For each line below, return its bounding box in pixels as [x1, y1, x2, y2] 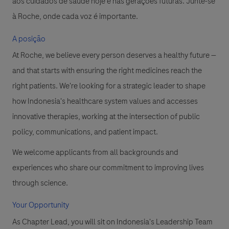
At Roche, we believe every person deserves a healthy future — [12, 50, 216, 61]
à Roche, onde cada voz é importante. [12, 11, 138, 22]
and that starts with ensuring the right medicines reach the [12, 65, 202, 77]
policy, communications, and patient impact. [12, 126, 158, 138]
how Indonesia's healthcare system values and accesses [12, 96, 198, 107]
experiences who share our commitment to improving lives [12, 162, 204, 174]
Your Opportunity [12, 199, 69, 211]
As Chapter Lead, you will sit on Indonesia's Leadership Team [12, 216, 213, 228]
